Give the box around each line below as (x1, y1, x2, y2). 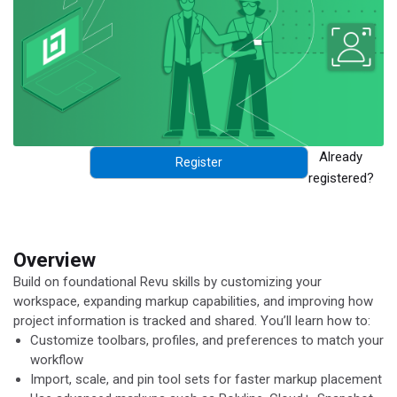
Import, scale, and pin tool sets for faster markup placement (29, 371, 382, 388)
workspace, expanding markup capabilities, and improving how (13, 293, 373, 310)
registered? (307, 169, 374, 186)
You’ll (261, 313, 292, 330)
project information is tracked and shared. (13, 313, 261, 330)
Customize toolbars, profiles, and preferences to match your (29, 332, 384, 349)
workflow (29, 352, 83, 369)
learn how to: (292, 313, 370, 330)
